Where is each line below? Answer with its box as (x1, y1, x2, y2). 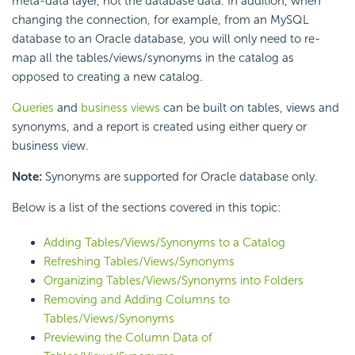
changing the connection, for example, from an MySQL (12, 13, 309, 28)
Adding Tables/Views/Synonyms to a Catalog (44, 235, 285, 250)
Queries (12, 101, 54, 116)
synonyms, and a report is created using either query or (12, 120, 307, 135)
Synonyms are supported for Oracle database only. (42, 170, 318, 185)
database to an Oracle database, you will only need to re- (12, 32, 320, 47)
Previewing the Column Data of (44, 330, 212, 345)
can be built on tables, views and (160, 101, 339, 116)
